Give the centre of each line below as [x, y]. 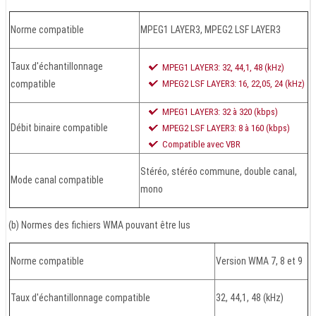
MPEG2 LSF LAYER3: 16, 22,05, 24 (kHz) [233, 84]
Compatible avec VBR [201, 145]
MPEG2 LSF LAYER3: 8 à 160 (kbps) [226, 128]
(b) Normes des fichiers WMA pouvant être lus [99, 225]
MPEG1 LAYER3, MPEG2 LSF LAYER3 [211, 30]
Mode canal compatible [57, 180]
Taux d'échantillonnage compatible [80, 298]
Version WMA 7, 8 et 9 [259, 261]
